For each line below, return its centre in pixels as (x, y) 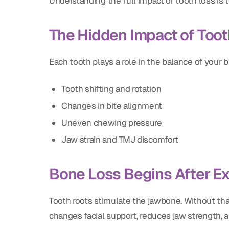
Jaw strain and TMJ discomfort (120, 140)
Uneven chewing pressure (112, 123)
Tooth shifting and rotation (111, 89)
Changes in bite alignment (112, 106)
